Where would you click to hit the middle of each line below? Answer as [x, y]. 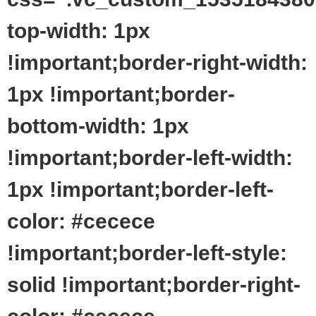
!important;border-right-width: [157, 62]
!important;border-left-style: [147, 253]
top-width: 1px [79, 30]
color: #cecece [81, 221]
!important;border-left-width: [150, 157]
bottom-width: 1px [98, 126]
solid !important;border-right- [154, 284]
